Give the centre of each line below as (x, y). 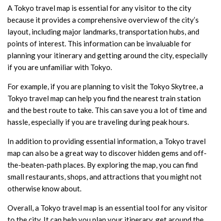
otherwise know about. (44, 188)
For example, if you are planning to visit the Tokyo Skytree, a (105, 86)
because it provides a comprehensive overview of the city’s (103, 19)
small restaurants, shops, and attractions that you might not (105, 176)
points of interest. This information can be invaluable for (99, 43)
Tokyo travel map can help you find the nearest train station (104, 98)
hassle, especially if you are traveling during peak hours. (98, 122)
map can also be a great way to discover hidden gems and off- (107, 153)
